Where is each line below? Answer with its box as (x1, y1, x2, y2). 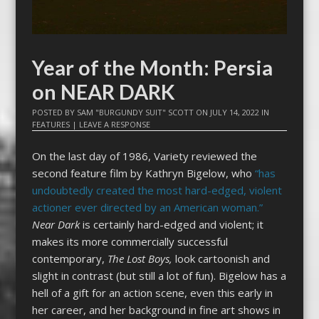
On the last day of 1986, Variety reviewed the (31, 148, 257, 163)
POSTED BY (31, 107, 77, 118)
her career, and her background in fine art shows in (31, 302, 281, 317)
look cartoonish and (172, 251, 270, 266)
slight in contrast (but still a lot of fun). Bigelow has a (31, 268, 286, 283)
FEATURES (31, 119, 70, 130)
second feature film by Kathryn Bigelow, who (31, 165, 252, 180)
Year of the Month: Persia (31, 56, 273, 80)
